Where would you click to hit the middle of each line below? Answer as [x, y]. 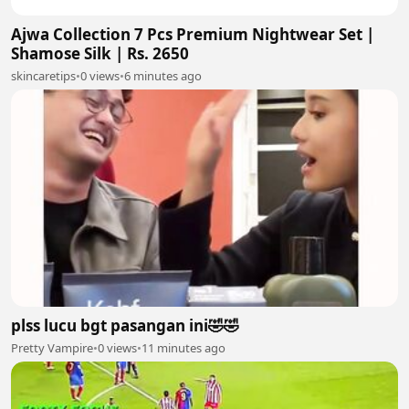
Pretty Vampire [52, 348]
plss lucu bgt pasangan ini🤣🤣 [125, 326]
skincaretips [43, 75]
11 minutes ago [184, 348]
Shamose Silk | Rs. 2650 [100, 53]
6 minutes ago [163, 75]
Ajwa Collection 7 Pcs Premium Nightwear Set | [193, 34]
